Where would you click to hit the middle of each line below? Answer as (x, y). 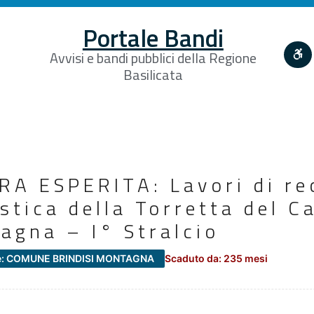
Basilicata (153, 74)
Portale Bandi (153, 37)
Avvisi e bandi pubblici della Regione (153, 57)
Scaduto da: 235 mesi (216, 258)
